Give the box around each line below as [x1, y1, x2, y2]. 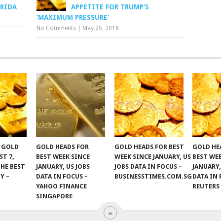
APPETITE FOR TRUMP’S [71, 3, 149, 11]
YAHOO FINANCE [36, 183, 87, 190]
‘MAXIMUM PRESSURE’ [37, 13, 110, 21]
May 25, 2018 [82, 25, 119, 32]
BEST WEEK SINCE [36, 153, 90, 160]
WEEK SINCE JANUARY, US [114, 153, 191, 160]
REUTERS [192, 183, 220, 190]
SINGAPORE [36, 192, 73, 200]
